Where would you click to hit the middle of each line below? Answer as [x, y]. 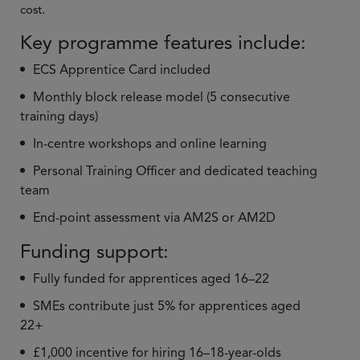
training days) [59, 117]
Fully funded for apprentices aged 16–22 [151, 279]
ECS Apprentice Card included [122, 70]
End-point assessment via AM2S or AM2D [154, 218]
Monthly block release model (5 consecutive [162, 97]
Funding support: [94, 252]
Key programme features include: [163, 43]
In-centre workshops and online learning [150, 144]
